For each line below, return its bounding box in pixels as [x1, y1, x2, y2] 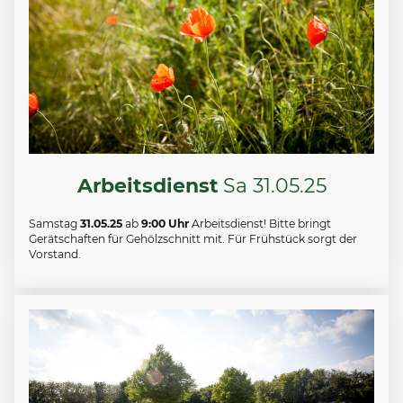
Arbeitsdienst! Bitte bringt [189, 217, 331, 231]
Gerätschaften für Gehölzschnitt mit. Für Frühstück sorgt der [29, 232, 357, 246]
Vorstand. [29, 247, 81, 262]
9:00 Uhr [141, 217, 189, 231]
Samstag [29, 217, 80, 231]
